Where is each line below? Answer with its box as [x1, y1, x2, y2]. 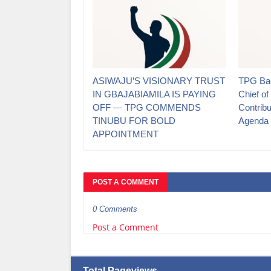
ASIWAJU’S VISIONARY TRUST [93, 75, 225, 86]
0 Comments [93, 204, 137, 214]
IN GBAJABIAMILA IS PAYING [93, 88, 216, 99]
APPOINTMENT [93, 128, 158, 139]
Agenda [238, 115, 269, 126]
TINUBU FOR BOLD [93, 115, 175, 126]
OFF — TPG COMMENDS [93, 102, 201, 113]
